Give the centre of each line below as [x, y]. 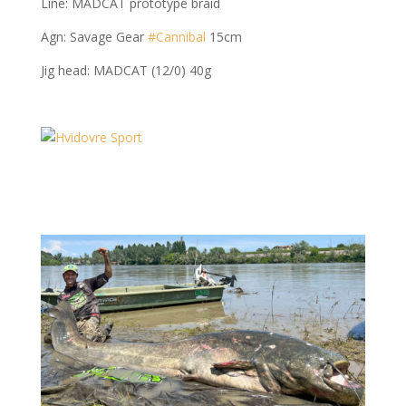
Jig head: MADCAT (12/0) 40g [126, 70]
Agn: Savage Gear [94, 36]
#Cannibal [176, 36]
